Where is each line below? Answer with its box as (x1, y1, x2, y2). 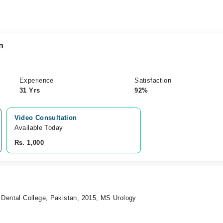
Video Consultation (14, 113, 77, 121)
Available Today (14, 123, 63, 131)
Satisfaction (134, 77, 171, 84)
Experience (19, 77, 54, 84)
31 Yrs (19, 87, 40, 94)
